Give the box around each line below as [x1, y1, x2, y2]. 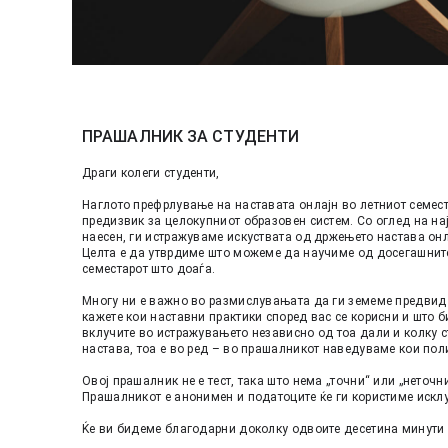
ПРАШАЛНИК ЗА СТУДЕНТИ [82, 126, 300, 146]
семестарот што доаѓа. [82, 261, 219, 276]
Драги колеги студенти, [82, 165, 223, 180]
